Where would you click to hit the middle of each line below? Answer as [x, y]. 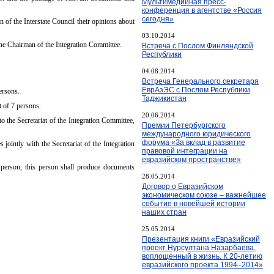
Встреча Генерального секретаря [200, 81]
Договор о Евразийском [183, 186]
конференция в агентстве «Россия [202, 10]
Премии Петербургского [184, 125]
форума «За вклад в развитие [194, 142]
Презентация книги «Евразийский [201, 239]
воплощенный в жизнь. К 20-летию [202, 256]
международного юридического [196, 134]
